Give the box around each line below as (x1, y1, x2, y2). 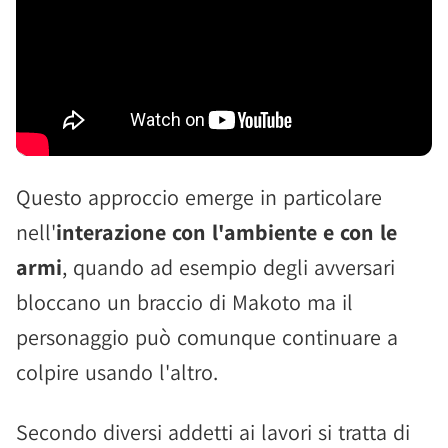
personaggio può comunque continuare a (16, 323, 398, 351)
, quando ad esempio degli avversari (62, 253, 395, 281)
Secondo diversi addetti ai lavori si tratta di (16, 418, 410, 446)
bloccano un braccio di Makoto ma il (16, 288, 353, 316)
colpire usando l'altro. (16, 358, 218, 386)
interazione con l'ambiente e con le (56, 218, 397, 246)
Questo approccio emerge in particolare (16, 183, 382, 211)
